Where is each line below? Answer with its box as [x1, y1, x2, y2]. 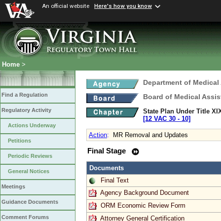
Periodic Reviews [8, 153, 52, 159]
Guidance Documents [1, 199, 58, 205]
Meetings [1, 184, 25, 190]
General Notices [8, 168, 49, 175]
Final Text [101, 176, 129, 184]
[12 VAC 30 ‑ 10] [143, 115, 190, 122]
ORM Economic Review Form [101, 201, 185, 209]
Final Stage [87, 147, 128, 155]
